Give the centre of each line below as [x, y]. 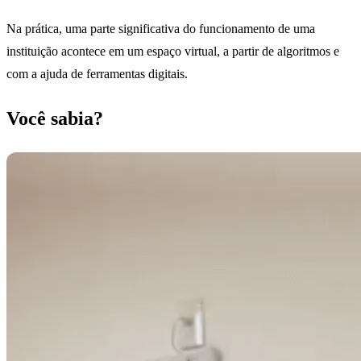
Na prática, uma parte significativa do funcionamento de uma [161, 29]
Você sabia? [55, 119]
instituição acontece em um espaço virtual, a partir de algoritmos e [173, 52]
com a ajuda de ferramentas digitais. [97, 74]
